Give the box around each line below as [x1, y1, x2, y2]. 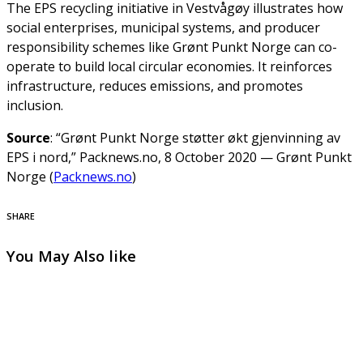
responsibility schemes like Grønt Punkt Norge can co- [6, 38, 337, 57]
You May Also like [6, 246, 136, 267]
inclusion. [6, 96, 63, 115]
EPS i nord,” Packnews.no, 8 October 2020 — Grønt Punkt [6, 148, 352, 167]
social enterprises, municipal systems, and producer [6, 19, 320, 37]
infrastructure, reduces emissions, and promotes [6, 77, 303, 96]
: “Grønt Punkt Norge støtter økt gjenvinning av [50, 129, 340, 147]
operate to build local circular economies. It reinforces [6, 58, 332, 76]
